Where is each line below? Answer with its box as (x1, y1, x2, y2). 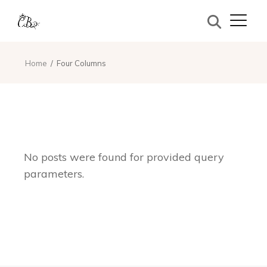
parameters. (24, 167, 85, 181)
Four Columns (57, 58, 106, 68)
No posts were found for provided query (24, 150, 225, 164)
